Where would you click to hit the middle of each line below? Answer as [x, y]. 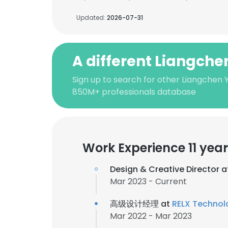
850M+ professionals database [134, 92]
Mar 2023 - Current [148, 181]
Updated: [92, 18]
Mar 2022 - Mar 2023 [151, 216]
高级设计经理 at [141, 204]
